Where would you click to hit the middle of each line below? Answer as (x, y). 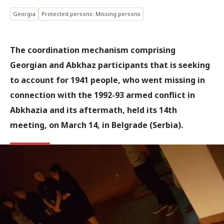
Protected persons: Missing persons (91, 14)
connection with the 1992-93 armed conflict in (102, 95)
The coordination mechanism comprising (93, 50)
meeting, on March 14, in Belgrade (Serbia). (96, 125)
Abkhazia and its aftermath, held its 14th (93, 110)
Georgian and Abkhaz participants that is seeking (110, 65)
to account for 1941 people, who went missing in (107, 80)
